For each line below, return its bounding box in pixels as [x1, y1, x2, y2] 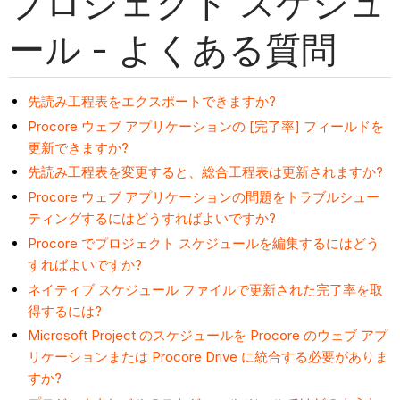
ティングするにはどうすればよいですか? [28, 210, 277, 228]
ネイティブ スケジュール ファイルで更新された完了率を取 [28, 280, 384, 298]
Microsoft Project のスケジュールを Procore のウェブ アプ [28, 327, 388, 345]
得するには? [28, 302, 103, 320]
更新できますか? [28, 138, 129, 156]
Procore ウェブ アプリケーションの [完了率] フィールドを [28, 117, 385, 135]
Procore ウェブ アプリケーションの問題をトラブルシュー [28, 188, 380, 206]
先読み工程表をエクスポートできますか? [28, 92, 277, 110]
